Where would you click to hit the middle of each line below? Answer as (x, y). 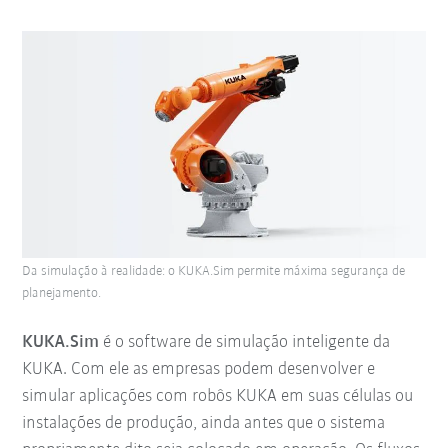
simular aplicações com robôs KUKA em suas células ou (218, 396)
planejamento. (62, 293)
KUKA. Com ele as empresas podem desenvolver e (199, 369)
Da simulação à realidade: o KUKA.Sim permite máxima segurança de (214, 271)
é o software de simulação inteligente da (245, 342)
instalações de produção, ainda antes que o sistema (204, 423)
